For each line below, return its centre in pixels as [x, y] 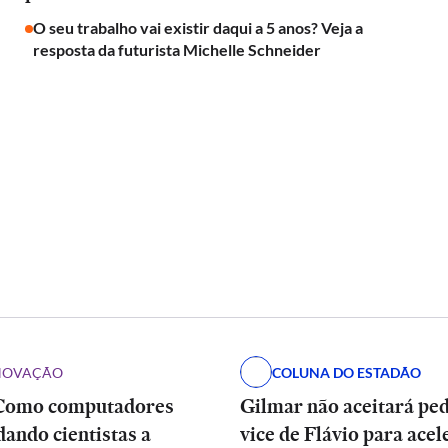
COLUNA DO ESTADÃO [346, 372]
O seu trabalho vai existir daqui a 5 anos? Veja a [197, 27]
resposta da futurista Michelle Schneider [176, 49]
